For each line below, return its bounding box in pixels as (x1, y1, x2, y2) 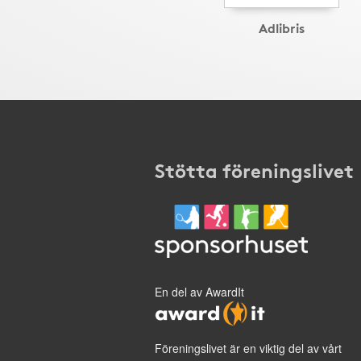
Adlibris (259, 18, 305, 36)
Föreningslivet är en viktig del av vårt (155, 340, 342, 356)
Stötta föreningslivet (155, 156, 354, 183)
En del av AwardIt (155, 284, 244, 300)
